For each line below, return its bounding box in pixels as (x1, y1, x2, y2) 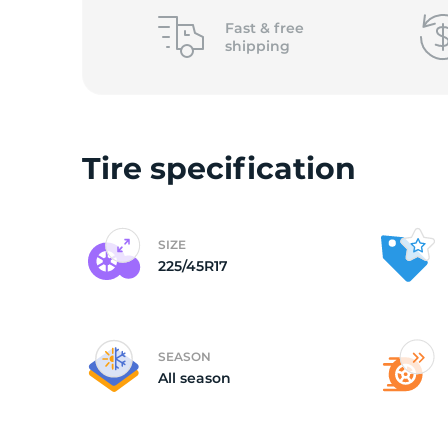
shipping (224, 37, 290, 55)
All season (158, 369, 231, 387)
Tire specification (82, 150, 356, 187)
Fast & (224, 19, 274, 37)
